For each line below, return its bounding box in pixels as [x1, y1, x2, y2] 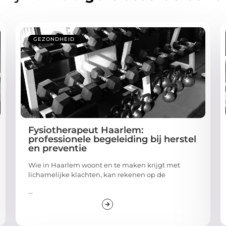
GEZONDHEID [33, 35, 75, 42]
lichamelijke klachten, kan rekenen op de [28, 170, 165, 179]
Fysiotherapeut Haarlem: [28, 124, 143, 136]
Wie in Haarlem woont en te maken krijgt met [28, 160, 180, 169]
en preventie [28, 142, 87, 154]
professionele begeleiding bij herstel [28, 133, 196, 145]
